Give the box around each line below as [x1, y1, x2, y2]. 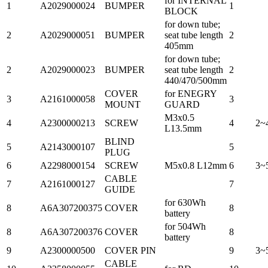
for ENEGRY [165, 88, 217, 99]
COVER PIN [105, 245, 156, 255]
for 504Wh [165, 221, 206, 232]
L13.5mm [165, 123, 202, 133]
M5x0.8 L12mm [165, 160, 227, 170]
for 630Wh [165, 197, 206, 208]
